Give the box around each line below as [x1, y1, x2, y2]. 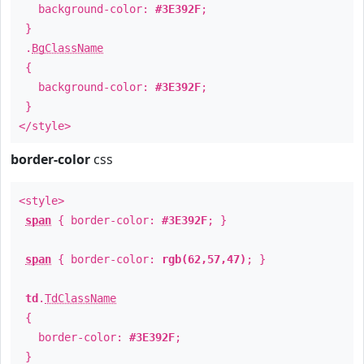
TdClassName [45, 292, 116, 305]
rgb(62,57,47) [162, 253, 246, 266]
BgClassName [32, 41, 103, 54]
